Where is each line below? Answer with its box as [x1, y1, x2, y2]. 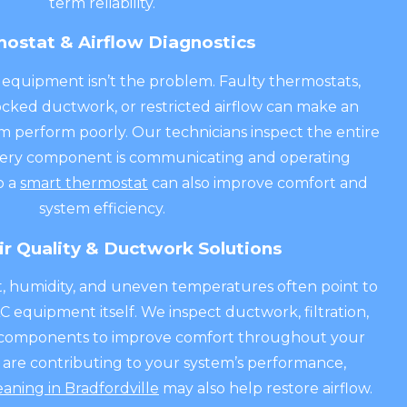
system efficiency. [38, 199, 165, 217]
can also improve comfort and [148, 174, 368, 192]
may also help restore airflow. [159, 380, 372, 398]
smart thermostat [20, 174, 148, 192]
